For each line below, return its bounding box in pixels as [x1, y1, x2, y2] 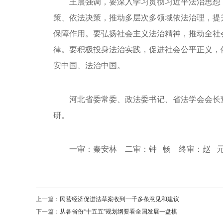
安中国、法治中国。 [53, 61, 125, 70]
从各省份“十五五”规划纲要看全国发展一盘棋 [60, 208, 177, 215]
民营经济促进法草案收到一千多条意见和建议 [60, 195, 179, 203]
